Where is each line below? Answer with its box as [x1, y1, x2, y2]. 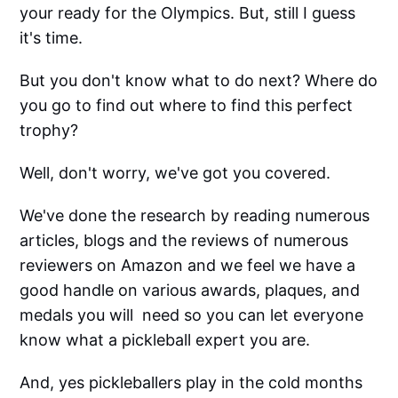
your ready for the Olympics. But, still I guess [20, 4, 356, 22]
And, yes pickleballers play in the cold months [20, 373, 363, 392]
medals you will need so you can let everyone [20, 306, 364, 324]
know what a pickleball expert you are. [20, 330, 311, 349]
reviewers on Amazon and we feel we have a [20, 256, 356, 275]
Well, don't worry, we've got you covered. [20, 163, 331, 182]
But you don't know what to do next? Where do [20, 71, 378, 90]
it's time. [20, 28, 84, 47]
